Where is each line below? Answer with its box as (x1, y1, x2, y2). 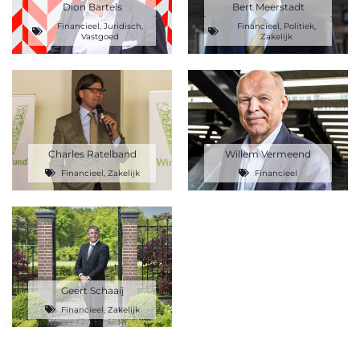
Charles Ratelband (47, 147, 137, 160)
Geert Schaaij (60, 284, 124, 297)
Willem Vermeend (225, 147, 311, 160)
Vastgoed (81, 31, 119, 42)
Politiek (283, 20, 314, 31)
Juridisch (104, 20, 141, 31)
